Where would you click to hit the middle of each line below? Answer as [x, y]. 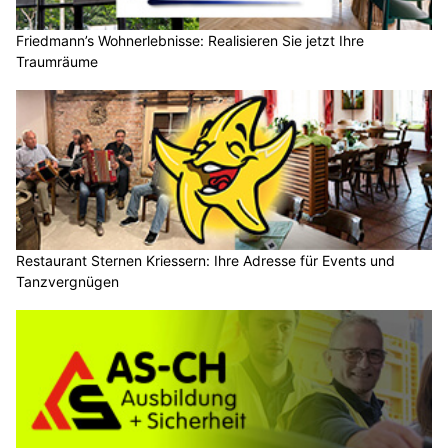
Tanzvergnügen [67, 281]
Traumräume [57, 62]
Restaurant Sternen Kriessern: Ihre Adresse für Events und [205, 260]
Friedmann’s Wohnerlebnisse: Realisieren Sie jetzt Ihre [190, 41]
